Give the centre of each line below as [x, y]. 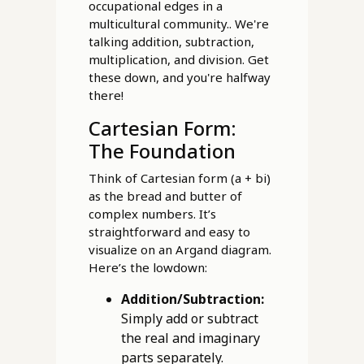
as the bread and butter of [165, 196]
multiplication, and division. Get [178, 60]
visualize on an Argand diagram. [180, 250]
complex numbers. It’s [152, 214]
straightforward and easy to [169, 232]
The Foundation [162, 151]
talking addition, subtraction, [171, 42]
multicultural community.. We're [178, 24]
